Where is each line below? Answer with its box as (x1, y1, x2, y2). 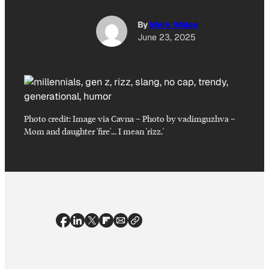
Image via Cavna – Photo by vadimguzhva (73, 113, 229, 124)
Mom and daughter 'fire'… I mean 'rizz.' (24, 125, 164, 137)
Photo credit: (24, 113, 73, 124)
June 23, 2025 (137, 32, 196, 43)
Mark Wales (149, 19, 198, 31)
